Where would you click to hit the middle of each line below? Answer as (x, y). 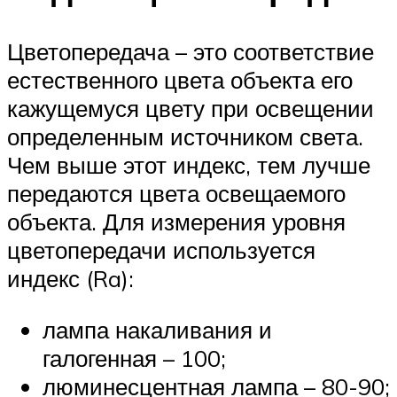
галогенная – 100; (134, 358)
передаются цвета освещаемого (176, 194)
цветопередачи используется (161, 250)
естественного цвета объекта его (180, 80)
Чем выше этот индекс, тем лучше (189, 165)
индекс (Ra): (70, 279)
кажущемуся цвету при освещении (191, 109)
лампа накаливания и (157, 329)
